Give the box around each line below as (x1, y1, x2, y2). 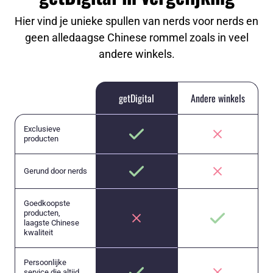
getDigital (118, 90, 154, 105)
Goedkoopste (24, 199, 70, 208)
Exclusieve (24, 124, 60, 134)
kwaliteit (24, 228, 53, 238)
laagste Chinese (24, 218, 79, 228)
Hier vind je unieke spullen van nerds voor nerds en (15, 15, 258, 28)
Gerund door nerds (24, 166, 87, 176)
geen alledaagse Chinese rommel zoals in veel (24, 31, 249, 44)
